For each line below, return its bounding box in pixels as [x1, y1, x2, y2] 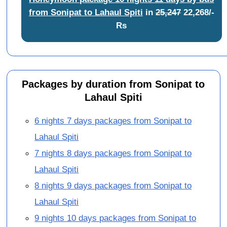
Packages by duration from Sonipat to [22, 78, 205, 90]
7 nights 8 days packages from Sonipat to [34, 148, 192, 159]
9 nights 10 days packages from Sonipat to [34, 213, 197, 223]
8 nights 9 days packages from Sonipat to [34, 180, 192, 191]
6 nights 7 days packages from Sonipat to [34, 116, 192, 126]
